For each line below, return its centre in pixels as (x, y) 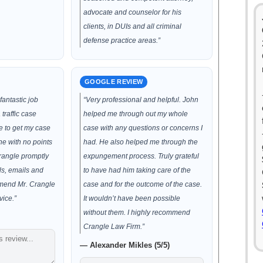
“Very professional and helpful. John (141, 100)
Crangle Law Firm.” (114, 227)
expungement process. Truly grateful (141, 156)
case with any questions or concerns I (143, 128)
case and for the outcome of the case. (143, 184)
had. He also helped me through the (141, 142)
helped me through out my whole (136, 114)
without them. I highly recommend (137, 213)
